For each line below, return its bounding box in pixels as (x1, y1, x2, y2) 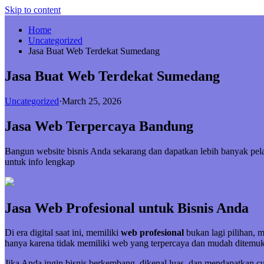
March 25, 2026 (62, 95, 121, 106)
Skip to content (5, 5, 61, 15)
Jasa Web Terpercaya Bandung (5, 118, 193, 134)
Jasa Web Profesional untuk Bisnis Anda (5, 200, 249, 216)
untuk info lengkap (5, 156, 75, 167)
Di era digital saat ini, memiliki (5, 227, 121, 238)
